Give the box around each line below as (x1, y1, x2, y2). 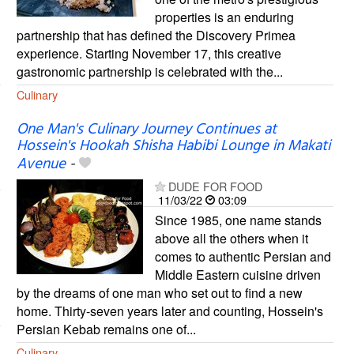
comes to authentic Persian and (154, 247, 331, 266)
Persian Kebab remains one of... (16, 320, 196, 339)
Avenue (16, 153, 66, 177)
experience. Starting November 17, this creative (16, 44, 281, 63)
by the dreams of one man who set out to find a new (16, 284, 303, 303)
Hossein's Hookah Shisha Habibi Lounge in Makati (16, 134, 330, 159)
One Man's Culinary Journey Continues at (16, 118, 277, 142)
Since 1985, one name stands (154, 211, 322, 230)
